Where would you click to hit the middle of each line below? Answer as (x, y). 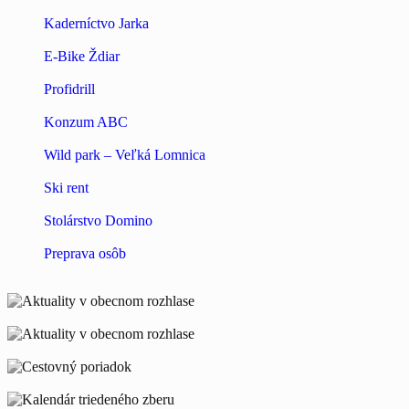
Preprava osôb (85, 254)
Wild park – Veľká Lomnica (125, 155)
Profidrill (69, 89)
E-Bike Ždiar (82, 57)
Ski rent (66, 188)
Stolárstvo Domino (98, 221)
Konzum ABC (86, 122)
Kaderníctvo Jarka (96, 24)
